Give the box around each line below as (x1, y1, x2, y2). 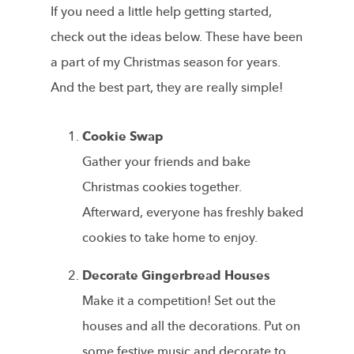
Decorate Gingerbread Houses (82, 266, 270, 284)
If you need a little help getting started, (51, 2, 272, 21)
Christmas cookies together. (82, 178, 242, 196)
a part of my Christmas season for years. (51, 53, 281, 71)
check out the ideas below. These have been (51, 28, 303, 46)
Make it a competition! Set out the (82, 292, 276, 310)
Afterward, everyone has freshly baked (82, 203, 303, 221)
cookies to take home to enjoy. (82, 228, 258, 247)
